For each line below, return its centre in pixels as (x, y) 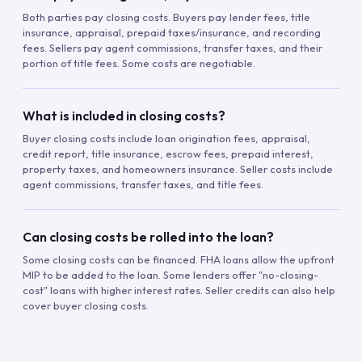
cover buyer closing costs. (86, 305)
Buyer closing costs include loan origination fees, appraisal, (166, 138)
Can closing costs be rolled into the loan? (148, 236)
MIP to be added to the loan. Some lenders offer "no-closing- (170, 274)
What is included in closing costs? (124, 115)
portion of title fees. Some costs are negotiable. (139, 63)
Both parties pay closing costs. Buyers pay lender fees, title (166, 17)
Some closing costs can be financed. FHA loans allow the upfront (179, 259)
